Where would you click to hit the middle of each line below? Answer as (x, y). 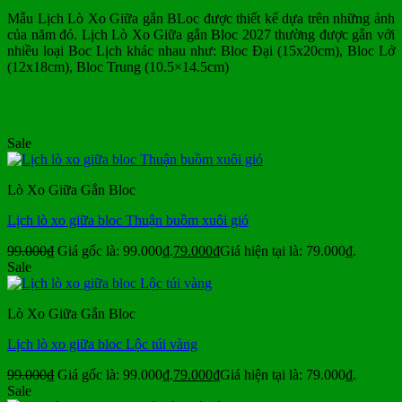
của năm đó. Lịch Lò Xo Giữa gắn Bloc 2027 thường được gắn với (201, 34)
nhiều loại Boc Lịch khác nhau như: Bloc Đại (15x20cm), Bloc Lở (201, 50)
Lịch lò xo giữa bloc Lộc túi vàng (102, 344)
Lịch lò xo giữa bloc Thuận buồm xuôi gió (128, 220)
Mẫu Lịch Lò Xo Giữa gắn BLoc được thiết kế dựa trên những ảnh (201, 18)
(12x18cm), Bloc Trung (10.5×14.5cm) (118, 66)
